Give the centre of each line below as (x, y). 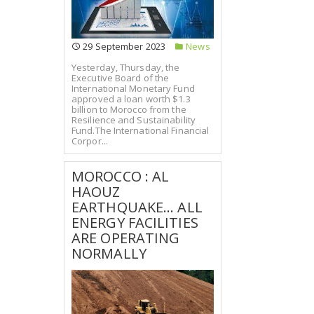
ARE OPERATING (126, 238)
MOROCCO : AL (121, 176)
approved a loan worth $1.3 (131, 99)
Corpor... (90, 141)
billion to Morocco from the (129, 109)
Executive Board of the (121, 78)
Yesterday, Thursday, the (126, 67)
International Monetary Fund (133, 88)
